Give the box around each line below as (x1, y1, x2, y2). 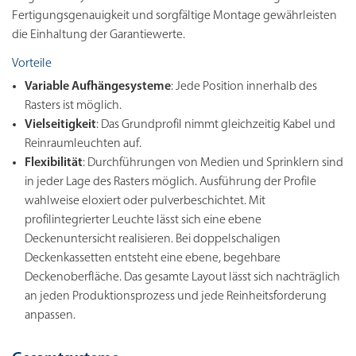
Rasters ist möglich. (25, 99, 124, 113)
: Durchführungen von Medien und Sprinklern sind (83, 157, 343, 170)
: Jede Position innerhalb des (171, 80, 317, 94)
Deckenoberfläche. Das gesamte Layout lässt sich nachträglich (25, 271, 340, 284)
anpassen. (25, 309, 75, 323)
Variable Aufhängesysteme (25, 80, 171, 94)
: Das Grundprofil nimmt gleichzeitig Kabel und (96, 118, 335, 132)
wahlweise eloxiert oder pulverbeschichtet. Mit (25, 195, 265, 208)
